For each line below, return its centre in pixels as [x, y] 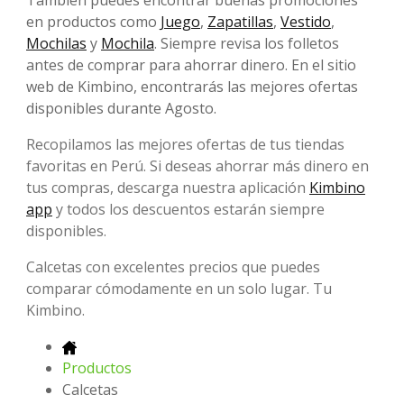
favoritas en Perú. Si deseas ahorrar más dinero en [197, 166]
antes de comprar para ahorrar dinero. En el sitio [191, 65]
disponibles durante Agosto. [121, 109]
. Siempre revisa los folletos [247, 44]
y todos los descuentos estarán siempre [188, 210]
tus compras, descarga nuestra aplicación [168, 188]
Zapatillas [240, 22]
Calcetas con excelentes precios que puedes [173, 267]
